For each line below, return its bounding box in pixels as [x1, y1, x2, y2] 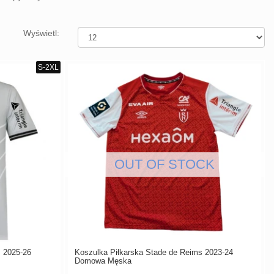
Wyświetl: [23, 28, 59, 38]
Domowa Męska [74, 256, 131, 265]
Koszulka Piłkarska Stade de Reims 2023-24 [74, 247, 233, 257]
